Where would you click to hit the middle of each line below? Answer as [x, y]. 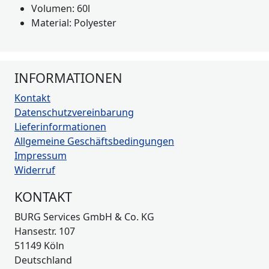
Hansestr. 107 [45, 231]
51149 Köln [39, 246]
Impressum [41, 156]
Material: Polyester [74, 23]
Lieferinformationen [60, 127]
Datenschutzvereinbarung [74, 112]
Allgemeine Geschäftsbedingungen [94, 141]
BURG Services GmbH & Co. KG [84, 217]
